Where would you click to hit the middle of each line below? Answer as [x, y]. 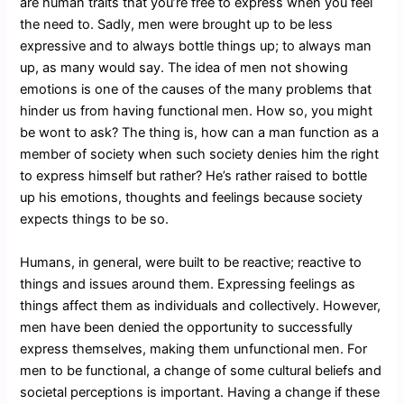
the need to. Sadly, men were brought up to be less [177, 25]
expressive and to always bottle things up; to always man [196, 46]
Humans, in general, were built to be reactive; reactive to [191, 262]
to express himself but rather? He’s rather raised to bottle [194, 176]
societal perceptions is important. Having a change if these [200, 392]
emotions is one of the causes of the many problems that [196, 90]
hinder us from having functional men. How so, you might [197, 111]
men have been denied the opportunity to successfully [187, 327]
